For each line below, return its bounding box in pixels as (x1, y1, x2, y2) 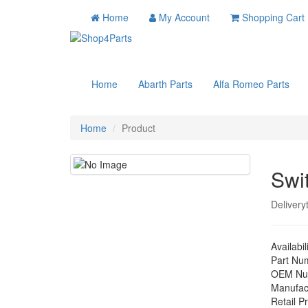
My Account (159, 10, 210, 24)
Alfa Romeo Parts (213, 77, 289, 91)
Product (122, 121, 155, 135)
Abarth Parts (138, 77, 192, 91)
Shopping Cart (242, 10, 305, 24)
